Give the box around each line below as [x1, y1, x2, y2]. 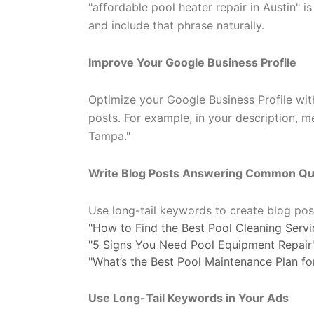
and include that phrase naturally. [88, 18, 264, 32]
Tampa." [88, 129, 130, 143]
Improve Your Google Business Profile [88, 55, 296, 69]
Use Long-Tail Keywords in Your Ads [88, 291, 289, 305]
